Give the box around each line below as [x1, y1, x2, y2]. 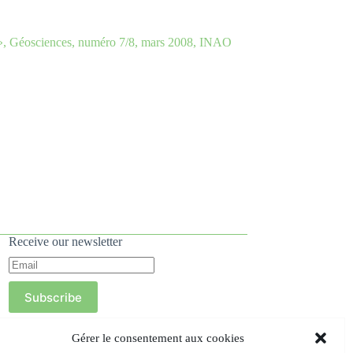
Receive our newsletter [8, 235, 122, 249]
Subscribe [24, 289, 82, 305]
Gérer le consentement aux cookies [71, 331, 244, 344]
